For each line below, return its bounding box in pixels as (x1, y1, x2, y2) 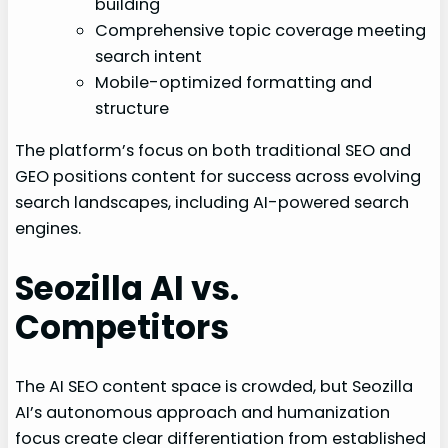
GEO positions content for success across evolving (15, 165, 422, 189)
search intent (95, 44, 203, 68)
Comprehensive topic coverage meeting (95, 18, 427, 42)
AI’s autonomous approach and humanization (15, 401, 391, 425)
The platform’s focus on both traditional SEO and (15, 139, 412, 163)
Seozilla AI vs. (15, 266, 240, 312)
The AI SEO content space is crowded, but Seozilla (15, 375, 414, 399)
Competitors (15, 305, 230, 351)
